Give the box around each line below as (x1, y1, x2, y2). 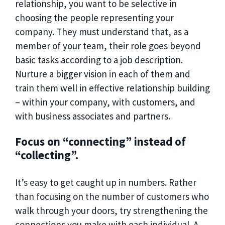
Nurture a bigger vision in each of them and (15, 67, 190, 80)
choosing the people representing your (15, 11, 174, 24)
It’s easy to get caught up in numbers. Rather (15, 176, 196, 189)
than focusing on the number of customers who (15, 190, 209, 203)
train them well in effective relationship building (15, 81, 210, 94)
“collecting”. (15, 147, 81, 162)
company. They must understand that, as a (15, 25, 188, 38)
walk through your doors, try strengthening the (15, 204, 208, 217)
